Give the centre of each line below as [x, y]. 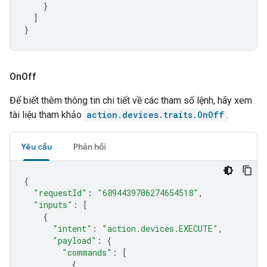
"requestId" [60, 193]
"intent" [72, 229]
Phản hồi [90, 147]
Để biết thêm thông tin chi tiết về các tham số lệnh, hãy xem [131, 100]
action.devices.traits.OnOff [155, 115]
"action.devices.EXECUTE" [160, 229]
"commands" [87, 252]
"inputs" [53, 205]
